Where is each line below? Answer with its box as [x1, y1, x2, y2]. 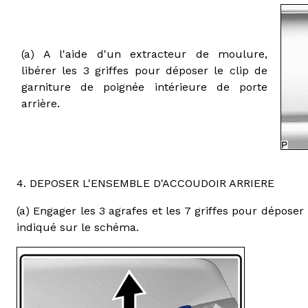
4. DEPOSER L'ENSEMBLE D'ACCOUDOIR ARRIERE [16, 176, 274, 190]
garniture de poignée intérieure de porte [21, 80, 267, 93]
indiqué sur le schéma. [16, 220, 139, 234]
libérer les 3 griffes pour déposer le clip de [21, 63, 267, 77]
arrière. [21, 96, 60, 110]
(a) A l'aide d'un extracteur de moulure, [21, 47, 267, 60]
